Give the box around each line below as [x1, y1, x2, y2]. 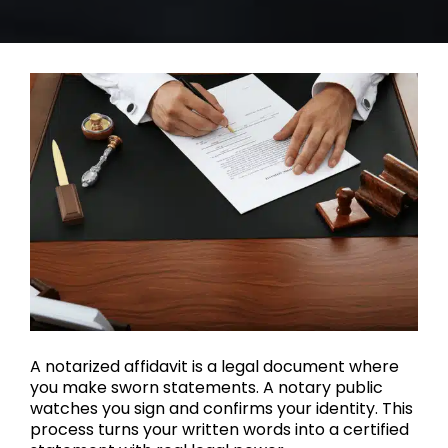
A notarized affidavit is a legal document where [30, 355, 399, 379]
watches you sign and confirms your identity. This [30, 397, 413, 421]
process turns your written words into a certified [30, 418, 409, 442]
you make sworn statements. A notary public [30, 376, 383, 400]
